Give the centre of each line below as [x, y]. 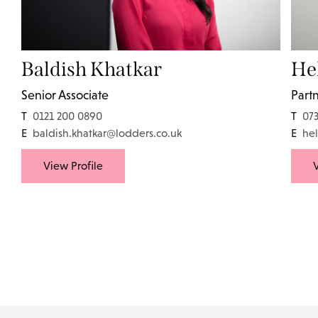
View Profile [73, 166]
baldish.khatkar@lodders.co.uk [107, 133]
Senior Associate [65, 95]
